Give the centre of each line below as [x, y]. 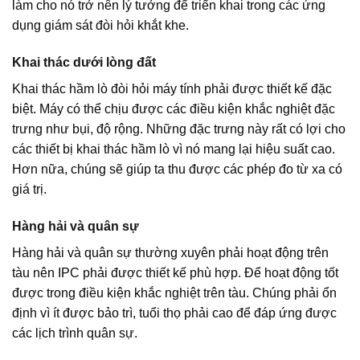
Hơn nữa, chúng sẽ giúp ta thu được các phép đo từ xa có [177, 169]
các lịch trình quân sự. [75, 333]
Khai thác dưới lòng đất [84, 62]
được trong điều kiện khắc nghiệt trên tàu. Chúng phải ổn [174, 292]
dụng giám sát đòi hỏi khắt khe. [100, 25]
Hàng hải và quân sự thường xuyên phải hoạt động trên [170, 252]
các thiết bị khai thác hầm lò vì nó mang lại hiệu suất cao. [174, 149]
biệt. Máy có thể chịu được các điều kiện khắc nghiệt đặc [174, 108]
